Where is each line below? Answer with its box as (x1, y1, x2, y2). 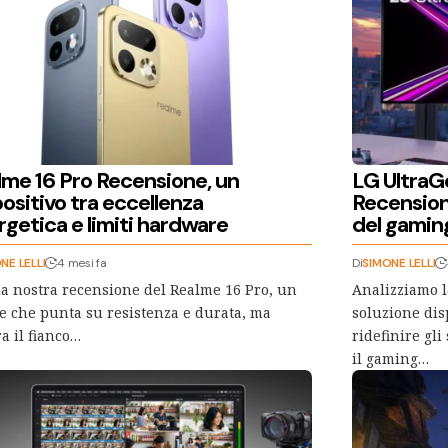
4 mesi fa (57, 254, 107, 271)
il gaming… (351, 348, 429, 368)
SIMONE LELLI (362, 254, 436, 271)
